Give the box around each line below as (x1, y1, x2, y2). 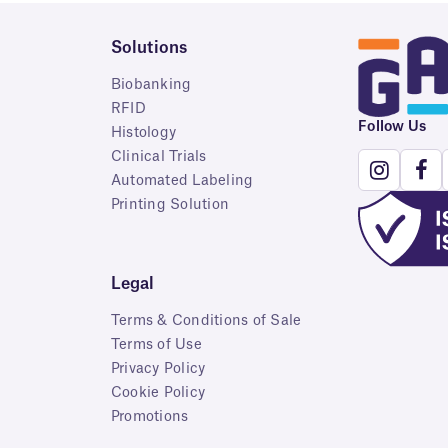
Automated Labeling (110, 174, 254, 188)
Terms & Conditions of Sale (110, 314, 302, 328)
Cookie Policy (110, 386, 206, 400)
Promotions (110, 410, 189, 424)
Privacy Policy (110, 362, 206, 376)
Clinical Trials (110, 150, 207, 164)
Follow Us (358, 119, 427, 134)
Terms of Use (110, 338, 202, 352)
